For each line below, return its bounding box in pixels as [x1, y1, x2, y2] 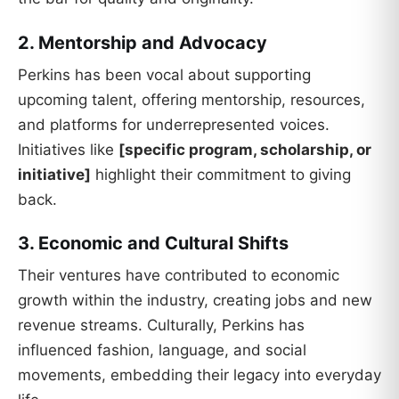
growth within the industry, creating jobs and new [18, 291, 372, 310]
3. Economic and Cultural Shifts [18, 232, 289, 255]
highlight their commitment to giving [91, 165, 351, 183]
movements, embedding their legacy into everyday [18, 366, 381, 385]
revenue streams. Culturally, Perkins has [18, 316, 305, 335]
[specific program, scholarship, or [118, 140, 371, 159]
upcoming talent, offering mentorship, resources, [18, 90, 365, 109]
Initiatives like [18, 140, 118, 159]
